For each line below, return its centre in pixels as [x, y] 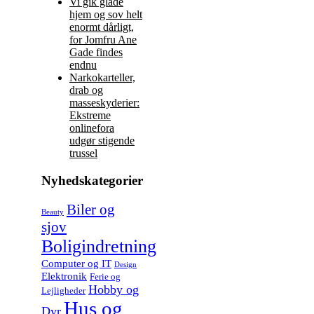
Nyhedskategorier [92, 180]
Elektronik [64, 277]
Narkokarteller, [102, 77]
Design [125, 265]
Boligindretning [99, 247]
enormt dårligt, [102, 27]
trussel [83, 153]
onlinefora [92, 128]
